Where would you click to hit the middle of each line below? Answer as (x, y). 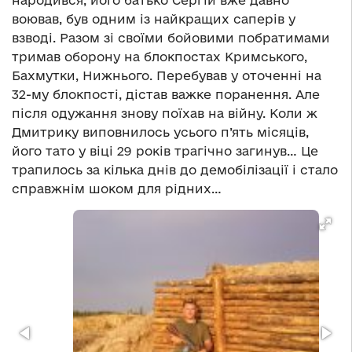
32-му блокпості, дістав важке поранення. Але (166, 95)
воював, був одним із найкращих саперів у (154, 19)
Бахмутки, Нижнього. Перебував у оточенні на (167, 76)
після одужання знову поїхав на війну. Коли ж (165, 114)
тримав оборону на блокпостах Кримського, (159, 57)
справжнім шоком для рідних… (117, 189)
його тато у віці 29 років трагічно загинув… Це (165, 151)
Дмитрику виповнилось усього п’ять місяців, (160, 132)
